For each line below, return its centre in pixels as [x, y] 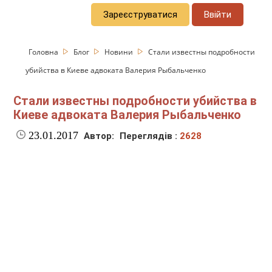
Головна [45, 52]
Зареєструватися [141, 14]
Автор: [99, 136]
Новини [120, 52]
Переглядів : [150, 136]
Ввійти [218, 14]
